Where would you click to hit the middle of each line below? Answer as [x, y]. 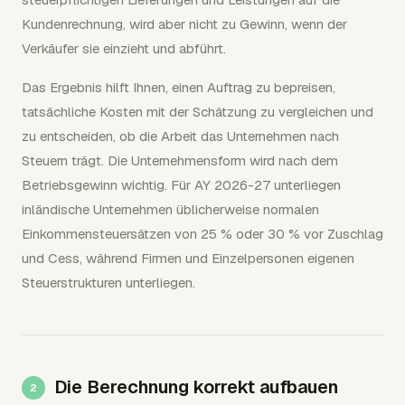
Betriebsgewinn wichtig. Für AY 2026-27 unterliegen [181, 185]
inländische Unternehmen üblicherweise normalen [170, 209]
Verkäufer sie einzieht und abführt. [124, 48]
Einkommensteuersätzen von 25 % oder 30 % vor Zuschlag [202, 234]
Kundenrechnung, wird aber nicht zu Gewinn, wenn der [184, 24]
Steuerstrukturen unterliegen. [108, 283]
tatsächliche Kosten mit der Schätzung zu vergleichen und [198, 112]
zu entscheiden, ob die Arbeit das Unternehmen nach [180, 136]
